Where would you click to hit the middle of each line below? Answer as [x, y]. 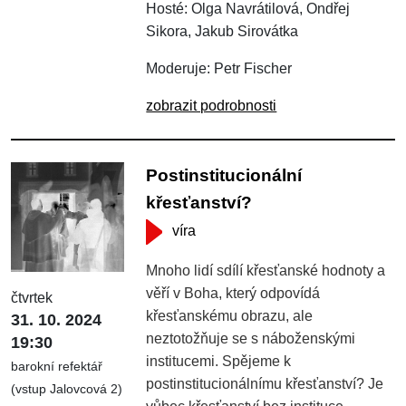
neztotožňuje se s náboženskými [251, 338]
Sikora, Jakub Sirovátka [222, 31]
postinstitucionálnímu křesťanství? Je [265, 383]
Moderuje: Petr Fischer [219, 68]
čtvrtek [32, 298]
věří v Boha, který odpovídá [233, 293]
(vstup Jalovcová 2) [67, 389]
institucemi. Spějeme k [219, 361]
